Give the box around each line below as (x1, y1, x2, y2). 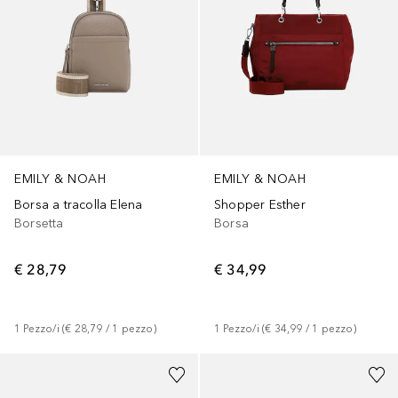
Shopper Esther (214, 196, 306, 212)
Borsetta (14, 215, 64, 231)
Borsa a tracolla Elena (14, 196, 143, 212)
